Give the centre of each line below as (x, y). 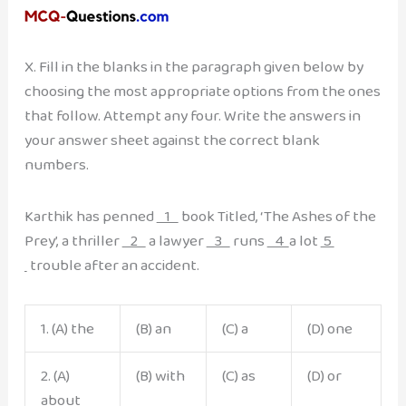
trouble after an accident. (113, 265)
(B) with (160, 376)
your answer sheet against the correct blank (172, 140)
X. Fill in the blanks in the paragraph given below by (193, 66)
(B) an (153, 329)
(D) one (329, 329)
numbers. (56, 164)
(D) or (324, 376)
